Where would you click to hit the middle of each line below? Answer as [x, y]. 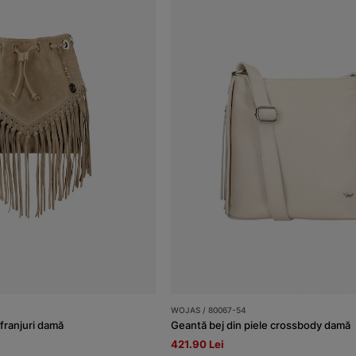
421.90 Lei [198, 344]
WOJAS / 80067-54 [209, 310]
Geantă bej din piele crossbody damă [261, 325]
